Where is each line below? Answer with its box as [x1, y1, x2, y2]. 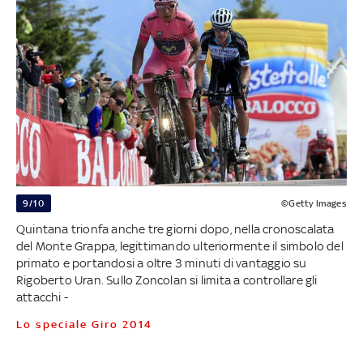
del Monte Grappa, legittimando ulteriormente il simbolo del [15, 238, 344, 253]
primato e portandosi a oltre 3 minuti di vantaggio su [15, 255, 307, 270]
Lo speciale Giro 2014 [23, 318, 152, 331]
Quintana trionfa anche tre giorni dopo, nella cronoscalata [15, 221, 335, 236]
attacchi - [15, 289, 68, 304]
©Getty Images [281, 197, 347, 209]
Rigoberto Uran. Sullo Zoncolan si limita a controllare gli [15, 272, 318, 287]
